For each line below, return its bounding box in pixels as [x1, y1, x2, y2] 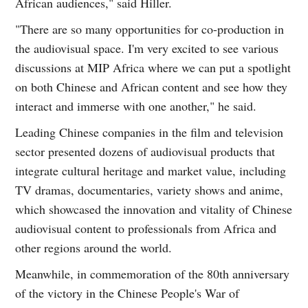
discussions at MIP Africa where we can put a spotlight [15, 58, 291, 76]
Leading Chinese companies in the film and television [15, 123, 284, 140]
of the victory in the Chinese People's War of [15, 284, 240, 301]
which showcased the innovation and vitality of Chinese [15, 200, 293, 217]
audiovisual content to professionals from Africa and [15, 219, 277, 236]
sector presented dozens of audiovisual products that [15, 142, 276, 159]
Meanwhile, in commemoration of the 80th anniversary [15, 265, 290, 282]
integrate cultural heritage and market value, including [15, 162, 287, 179]
